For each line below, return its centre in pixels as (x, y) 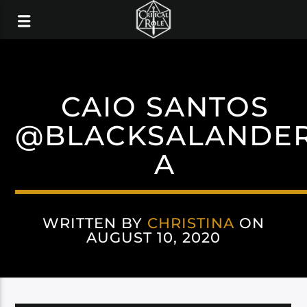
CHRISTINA (191, 223)
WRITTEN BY (95, 223)
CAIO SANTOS (165, 107)
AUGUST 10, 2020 (153, 237)
